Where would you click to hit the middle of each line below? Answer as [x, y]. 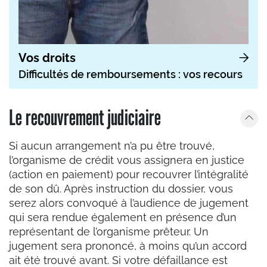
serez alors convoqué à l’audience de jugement [129, 203]
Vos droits [47, 58]
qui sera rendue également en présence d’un [123, 217]
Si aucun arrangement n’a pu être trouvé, [112, 145]
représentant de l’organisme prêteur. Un [109, 231]
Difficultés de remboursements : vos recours [131, 74]
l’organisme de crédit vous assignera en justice [127, 160]
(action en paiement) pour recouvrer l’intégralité [129, 174]
